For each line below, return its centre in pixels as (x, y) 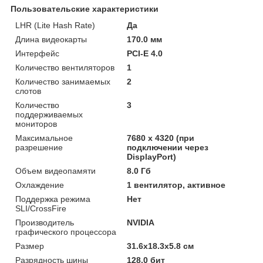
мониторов (36, 124)
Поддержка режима (53, 199)
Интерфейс (37, 53)
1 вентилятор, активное (176, 185)
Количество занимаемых (63, 81)
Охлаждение (40, 185)
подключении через (168, 147)
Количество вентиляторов (65, 67)
